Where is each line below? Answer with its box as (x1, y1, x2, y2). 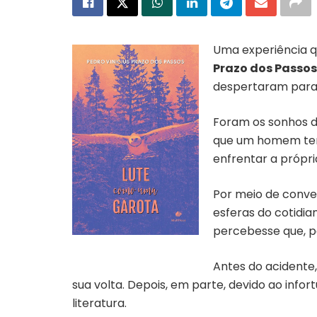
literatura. (72, 295, 127, 311)
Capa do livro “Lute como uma (75, 236, 196, 248)
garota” (120, 246, 151, 258)
